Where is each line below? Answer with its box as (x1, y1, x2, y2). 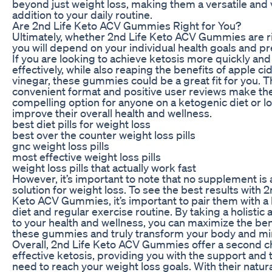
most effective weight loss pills (12, 149, 161, 163)
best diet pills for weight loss (12, 117, 151, 131)
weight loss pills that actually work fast (12, 160, 196, 174)
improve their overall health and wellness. (12, 106, 212, 120)
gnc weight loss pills (12, 138, 109, 152)
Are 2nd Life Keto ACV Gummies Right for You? (12, 18, 241, 32)
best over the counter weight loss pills (12, 127, 195, 141)
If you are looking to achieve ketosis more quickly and (12, 51, 271, 65)
